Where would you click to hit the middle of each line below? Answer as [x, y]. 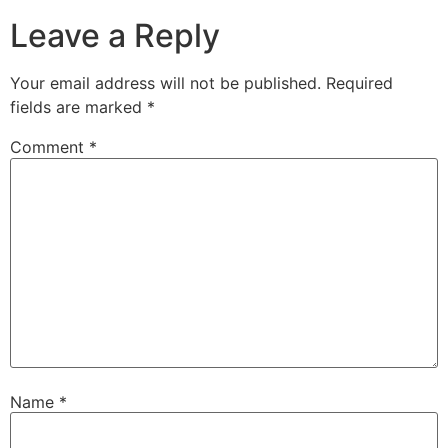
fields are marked [78, 107]
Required [359, 83]
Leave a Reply [115, 36]
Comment [49, 147]
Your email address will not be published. [165, 83]
